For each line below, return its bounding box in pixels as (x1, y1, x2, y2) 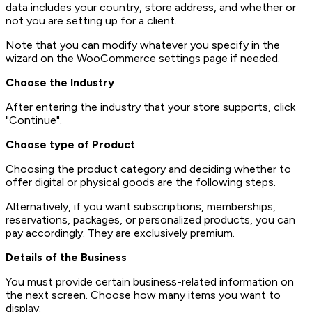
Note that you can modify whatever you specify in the (6, 38, 280, 52)
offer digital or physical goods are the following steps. (6, 175, 276, 189)
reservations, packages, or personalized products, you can (6, 213, 295, 227)
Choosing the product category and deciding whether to (6, 162, 291, 176)
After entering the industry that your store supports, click (6, 100, 295, 114)
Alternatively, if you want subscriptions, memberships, (6, 200, 276, 214)
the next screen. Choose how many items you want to (6, 288, 281, 302)
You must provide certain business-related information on (6, 275, 294, 289)
